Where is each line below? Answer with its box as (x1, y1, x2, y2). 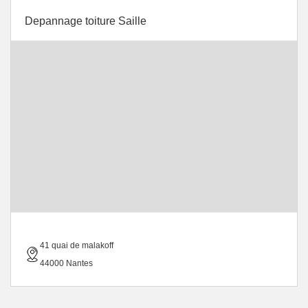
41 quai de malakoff (40, 241, 113, 250)
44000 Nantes (40, 258, 93, 268)
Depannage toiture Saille (25, 15, 146, 27)
